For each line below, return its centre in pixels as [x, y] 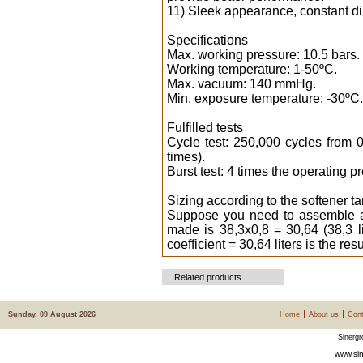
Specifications [207, 40]
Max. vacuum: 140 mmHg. [241, 84]
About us [323, 314]
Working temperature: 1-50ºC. [252, 69]
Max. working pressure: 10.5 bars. [263, 55]
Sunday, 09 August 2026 [52, 314]
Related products [208, 277]
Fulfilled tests [205, 128]
